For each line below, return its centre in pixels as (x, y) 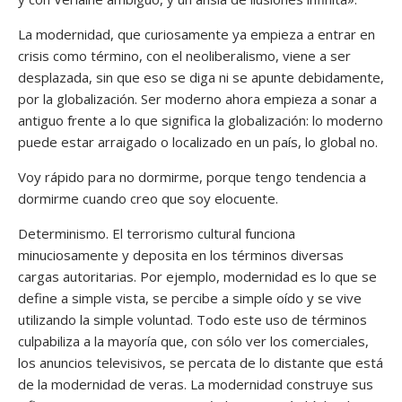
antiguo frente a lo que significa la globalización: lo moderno (201, 120)
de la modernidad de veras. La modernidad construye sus (196, 384)
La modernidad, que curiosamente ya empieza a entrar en (197, 34)
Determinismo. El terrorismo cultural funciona (157, 233)
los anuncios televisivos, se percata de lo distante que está (201, 362)
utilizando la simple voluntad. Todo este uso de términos (192, 319)
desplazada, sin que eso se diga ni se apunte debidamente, (201, 77)
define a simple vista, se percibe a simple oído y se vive (190, 297)
